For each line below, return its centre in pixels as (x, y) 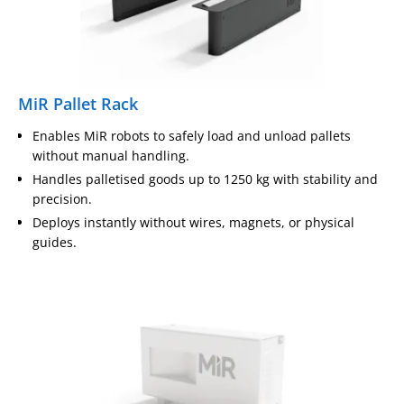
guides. (55, 242)
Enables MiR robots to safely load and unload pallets (192, 135)
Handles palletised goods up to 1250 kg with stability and (205, 179)
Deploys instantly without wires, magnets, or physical (193, 222)
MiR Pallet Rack (78, 103)
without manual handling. (111, 155)
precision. (62, 198)
